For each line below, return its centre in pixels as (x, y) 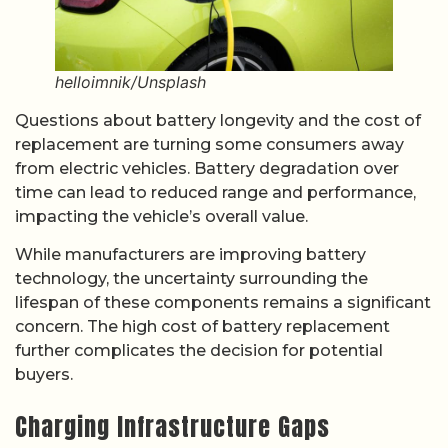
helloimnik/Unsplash (130, 81)
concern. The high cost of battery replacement (202, 327)
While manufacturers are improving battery (190, 255)
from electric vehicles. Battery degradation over (207, 168)
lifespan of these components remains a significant (223, 303)
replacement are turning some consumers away (209, 144)
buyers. (44, 375)
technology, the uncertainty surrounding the (191, 279)
